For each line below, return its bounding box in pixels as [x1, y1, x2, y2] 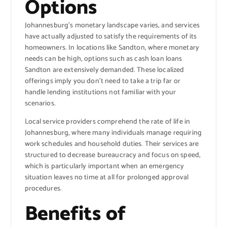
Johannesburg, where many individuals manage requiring [24, 127, 202, 139]
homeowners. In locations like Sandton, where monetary [24, 42, 199, 54]
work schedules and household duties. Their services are [24, 138, 199, 150]
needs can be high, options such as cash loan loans [24, 53, 182, 65]
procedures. [24, 182, 62, 195]
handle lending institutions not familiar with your [24, 86, 176, 98]
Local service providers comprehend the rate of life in [24, 116, 191, 128]
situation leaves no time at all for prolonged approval [24, 171, 189, 183]
